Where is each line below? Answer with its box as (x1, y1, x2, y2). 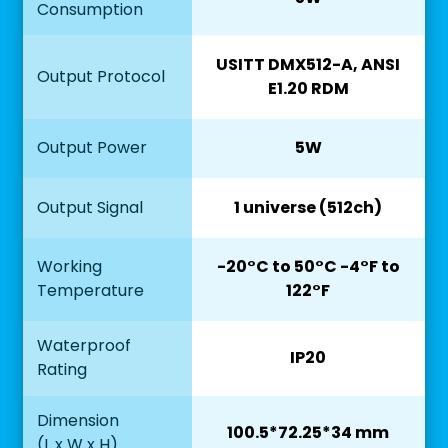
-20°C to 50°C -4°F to (216, 255, 400, 279)
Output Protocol (36, 64, 165, 88)
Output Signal (36, 195, 143, 219)
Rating (36, 358, 87, 382)
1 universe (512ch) (234, 195, 383, 219)
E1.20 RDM (267, 76, 349, 100)
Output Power (36, 136, 147, 160)
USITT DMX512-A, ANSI (216, 52, 401, 76)
